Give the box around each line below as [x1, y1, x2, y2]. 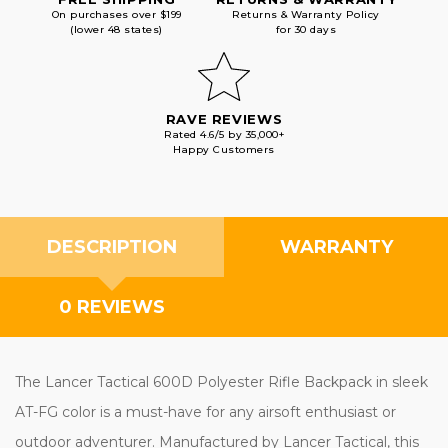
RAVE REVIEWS [165, 110, 283, 127]
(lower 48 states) [70, 22, 163, 36]
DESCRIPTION [47, 235, 177, 258]
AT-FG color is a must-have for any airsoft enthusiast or [15, 402, 396, 421]
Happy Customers [173, 142, 275, 156]
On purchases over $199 [51, 7, 182, 21]
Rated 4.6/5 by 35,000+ [164, 127, 284, 141]
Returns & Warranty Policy [232, 7, 380, 21]
